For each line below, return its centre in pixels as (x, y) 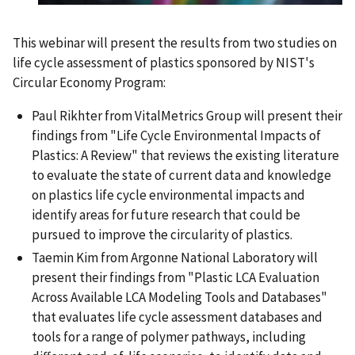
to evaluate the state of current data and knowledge (181, 175)
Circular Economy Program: (89, 82)
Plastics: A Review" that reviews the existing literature (185, 155)
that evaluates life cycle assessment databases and (177, 317)
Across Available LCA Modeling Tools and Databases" (179, 298)
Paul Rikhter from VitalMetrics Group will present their (187, 115)
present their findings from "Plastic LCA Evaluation (176, 278)
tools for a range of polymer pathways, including (169, 337)
